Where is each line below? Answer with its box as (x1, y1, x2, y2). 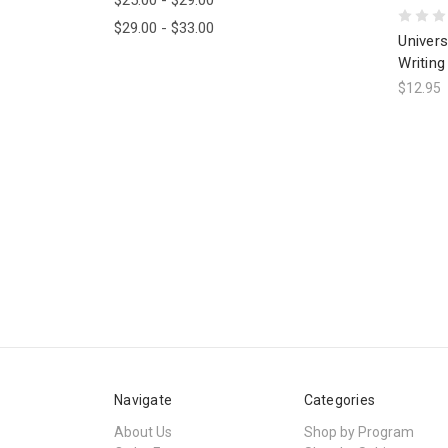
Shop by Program (303, 423, 414, 440)
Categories (303, 391, 375, 408)
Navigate (114, 391, 172, 408)
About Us (114, 423, 172, 440)
